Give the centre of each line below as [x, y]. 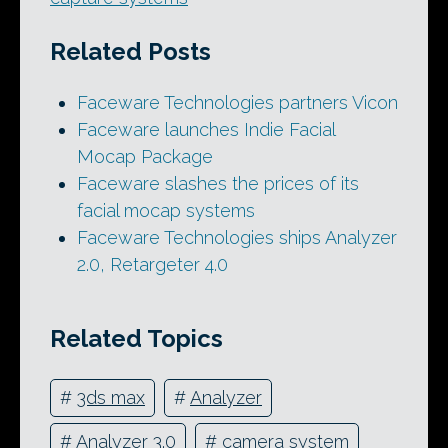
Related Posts [130, 52]
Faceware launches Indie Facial [206, 130]
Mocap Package [145, 157]
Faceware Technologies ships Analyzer [237, 238]
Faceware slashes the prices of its [218, 184]
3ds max [111, 398]
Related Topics [136, 338]
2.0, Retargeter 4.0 [152, 265]
